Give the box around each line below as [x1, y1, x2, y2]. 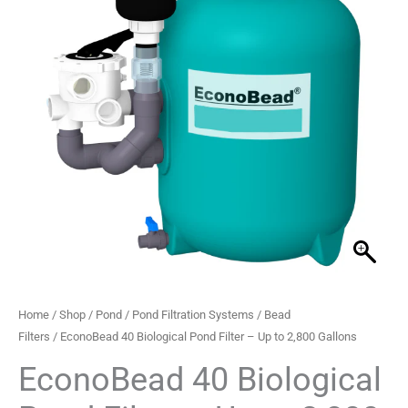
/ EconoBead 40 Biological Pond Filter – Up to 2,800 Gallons [50, 329, 357, 343]
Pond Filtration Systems [132, 307, 254, 321]
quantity [17, 154, 66, 171]
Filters [18, 329, 50, 343]
